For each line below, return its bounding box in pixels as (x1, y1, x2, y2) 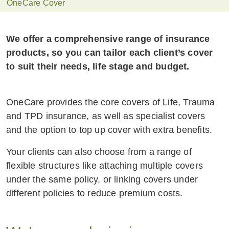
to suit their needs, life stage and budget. (6, 61, 190, 72)
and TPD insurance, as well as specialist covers (6, 111, 205, 122)
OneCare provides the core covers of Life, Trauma (6, 97, 215, 108)
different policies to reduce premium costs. (6, 188, 186, 199)
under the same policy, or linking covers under (6, 174, 198, 185)
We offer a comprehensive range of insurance (6, 34, 210, 44)
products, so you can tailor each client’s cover (6, 48, 213, 58)
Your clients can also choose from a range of (6, 147, 192, 157)
